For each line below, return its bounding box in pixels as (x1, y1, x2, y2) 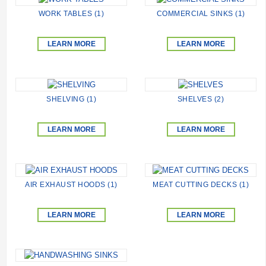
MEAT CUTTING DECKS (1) (153, 180, 249, 189)
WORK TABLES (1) (38, 9, 104, 18)
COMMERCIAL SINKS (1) (156, 9, 245, 18)
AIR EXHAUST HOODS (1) (25, 180, 118, 189)
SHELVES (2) (177, 95, 224, 103)
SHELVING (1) (46, 95, 96, 103)
